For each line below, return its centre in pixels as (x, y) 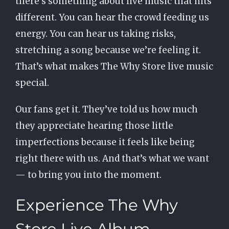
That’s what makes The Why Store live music (114, 66)
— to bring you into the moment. (88, 175)
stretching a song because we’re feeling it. (108, 50)
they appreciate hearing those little (94, 126)
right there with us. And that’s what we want (112, 158)
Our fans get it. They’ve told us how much (106, 109)
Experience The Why (96, 205)
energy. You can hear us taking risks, (95, 34)
